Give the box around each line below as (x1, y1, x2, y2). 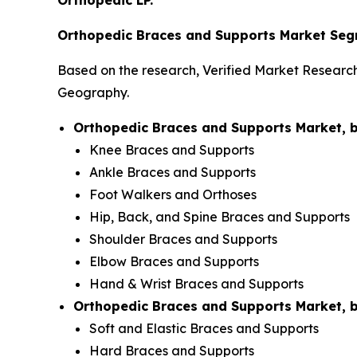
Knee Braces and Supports (89, 142, 254, 159)
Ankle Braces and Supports (89, 164, 256, 181)
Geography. (57, 84, 129, 101)
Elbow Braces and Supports (89, 253, 259, 270)
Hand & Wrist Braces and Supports (89, 276, 304, 292)
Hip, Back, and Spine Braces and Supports (89, 209, 350, 226)
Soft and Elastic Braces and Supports (89, 320, 319, 337)
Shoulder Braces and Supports (89, 231, 277, 248)
